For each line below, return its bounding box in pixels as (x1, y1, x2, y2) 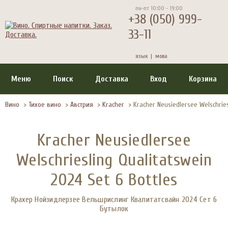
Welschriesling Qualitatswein (16, 150, 212, 170)
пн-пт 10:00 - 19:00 (135, 4, 183, 12)
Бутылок (99, 204, 129, 213)
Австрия (70, 100, 93, 109)
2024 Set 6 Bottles (50, 170, 178, 190)
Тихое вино (28, 100, 61, 109)
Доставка (95, 74, 128, 83)
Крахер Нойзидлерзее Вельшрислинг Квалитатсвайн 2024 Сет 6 (11, 195, 217, 204)
